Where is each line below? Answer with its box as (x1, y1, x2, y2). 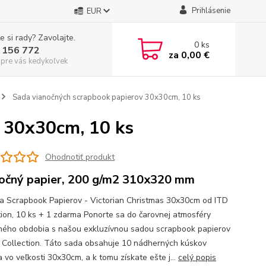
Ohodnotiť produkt (45, 151, 115, 163)
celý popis (178, 252, 216, 263)
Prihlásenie (191, 5, 230, 16)
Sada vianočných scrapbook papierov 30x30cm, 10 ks (10, 92, 201, 103)
